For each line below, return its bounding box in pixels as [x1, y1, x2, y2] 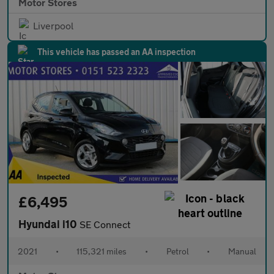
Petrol [166, 245, 189, 256]
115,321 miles [76, 245, 127, 256]
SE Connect [80, 218, 130, 230]
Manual [228, 245, 256, 256]
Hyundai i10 [18, 217, 80, 231]
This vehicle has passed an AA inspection [37, 46, 196, 57]
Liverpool [33, 19, 73, 31]
